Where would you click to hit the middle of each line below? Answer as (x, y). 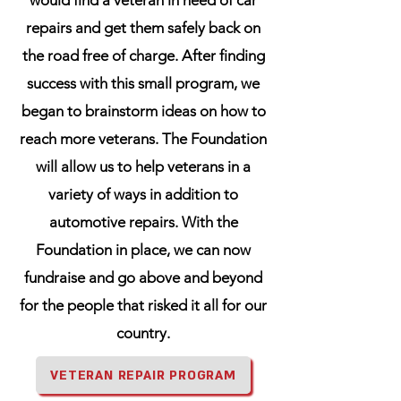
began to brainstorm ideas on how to (143, 111)
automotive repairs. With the (143, 222)
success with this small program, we (143, 83)
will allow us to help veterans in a (143, 166)
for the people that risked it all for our (143, 305)
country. (143, 333)
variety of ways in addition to (143, 194)
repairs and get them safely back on (143, 28)
